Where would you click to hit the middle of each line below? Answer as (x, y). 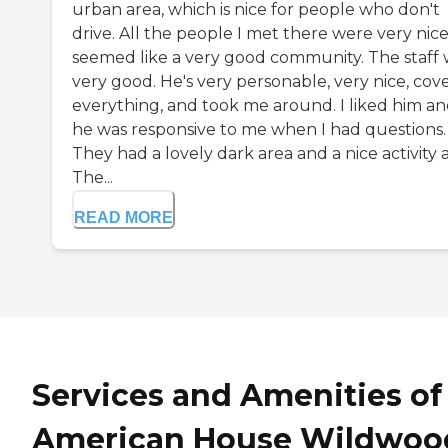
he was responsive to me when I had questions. (259, 129)
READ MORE (123, 217)
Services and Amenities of (237, 395)
